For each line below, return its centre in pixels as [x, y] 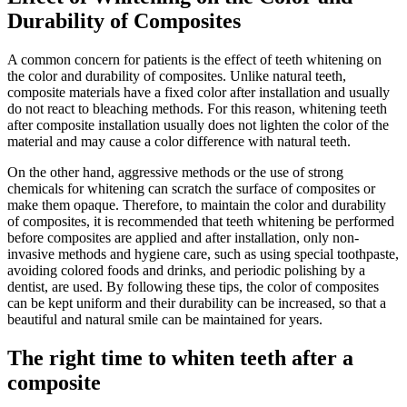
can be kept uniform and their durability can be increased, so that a [197, 303]
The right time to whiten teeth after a [180, 358]
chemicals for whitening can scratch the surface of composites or [191, 189]
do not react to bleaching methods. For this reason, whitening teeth [197, 109]
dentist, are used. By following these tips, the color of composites [193, 287]
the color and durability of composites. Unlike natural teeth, [177, 76]
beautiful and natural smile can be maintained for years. [165, 320]
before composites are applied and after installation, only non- [183, 238]
